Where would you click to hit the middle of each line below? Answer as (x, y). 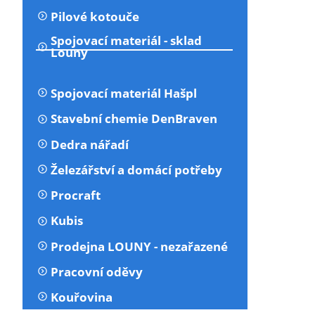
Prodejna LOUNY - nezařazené (140, 246)
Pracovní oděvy (97, 271)
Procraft (76, 195)
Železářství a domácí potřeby (137, 169)
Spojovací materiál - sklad (127, 40)
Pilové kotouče (95, 16)
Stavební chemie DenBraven (134, 119)
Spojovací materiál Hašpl (124, 94)
